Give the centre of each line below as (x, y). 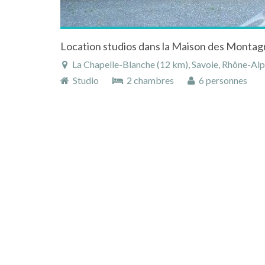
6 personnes (221, 80)
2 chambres (149, 80)
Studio (85, 80)
